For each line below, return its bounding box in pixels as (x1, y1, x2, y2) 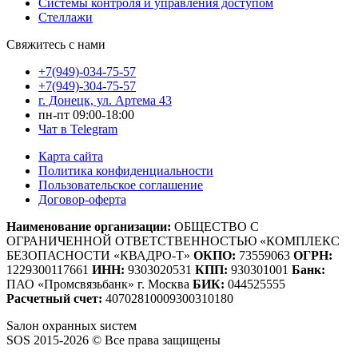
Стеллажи (38, 10, 93, 25)
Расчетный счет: (6, 292, 102, 306)
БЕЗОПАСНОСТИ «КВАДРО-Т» (6, 249, 193, 263)
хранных (49, 319, 100, 333)
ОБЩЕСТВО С (171, 220, 259, 234)
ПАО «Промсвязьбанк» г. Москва (6, 277, 193, 292)
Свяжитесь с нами (6, 38, 105, 52)
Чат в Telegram (38, 122, 117, 137)
